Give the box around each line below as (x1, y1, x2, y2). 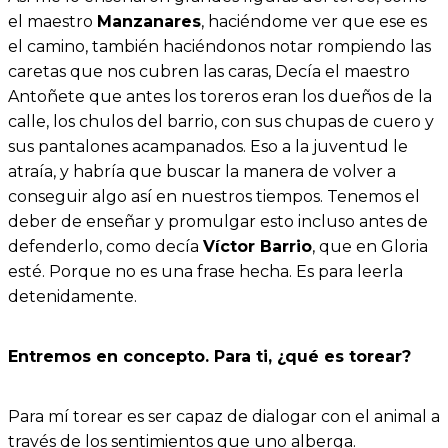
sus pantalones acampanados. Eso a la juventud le (8, 136, 408, 156)
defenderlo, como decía (8, 236, 203, 256)
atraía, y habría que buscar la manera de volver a (8, 161, 396, 181)
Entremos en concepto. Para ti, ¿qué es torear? (8, 346, 411, 366)
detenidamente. (8, 286, 137, 306)
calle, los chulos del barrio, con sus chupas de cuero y (8, 111, 434, 131)
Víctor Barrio (203, 236, 312, 256)
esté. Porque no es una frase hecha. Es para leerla (8, 261, 403, 281)
